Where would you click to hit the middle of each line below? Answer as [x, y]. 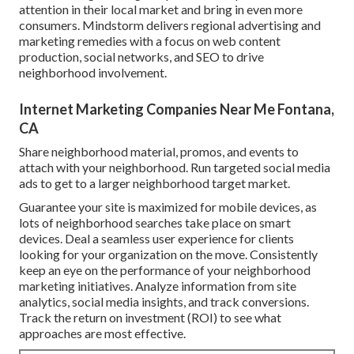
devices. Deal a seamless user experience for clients [156, 239]
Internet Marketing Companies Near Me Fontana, [177, 109]
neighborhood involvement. [93, 73]
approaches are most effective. [102, 333]
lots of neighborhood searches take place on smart [155, 223]
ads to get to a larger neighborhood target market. [154, 183]
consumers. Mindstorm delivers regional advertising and [170, 25]
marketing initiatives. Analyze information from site [158, 286]
